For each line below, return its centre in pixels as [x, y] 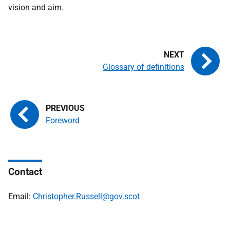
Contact [25, 172]
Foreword [63, 120]
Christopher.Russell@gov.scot [86, 196]
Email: [21, 196]
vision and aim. [36, 7]
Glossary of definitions [143, 67]
